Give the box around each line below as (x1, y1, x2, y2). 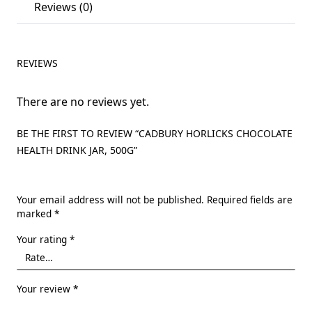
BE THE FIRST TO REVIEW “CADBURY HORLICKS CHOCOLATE (17, 126, 292, 140)
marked (17, 206, 54, 220)
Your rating (17, 232, 70, 246)
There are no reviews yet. (17, 93, 149, 109)
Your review (17, 282, 73, 296)
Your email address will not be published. (17, 192, 204, 206)
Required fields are (207, 192, 292, 206)
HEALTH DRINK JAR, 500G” (17, 143, 137, 157)
